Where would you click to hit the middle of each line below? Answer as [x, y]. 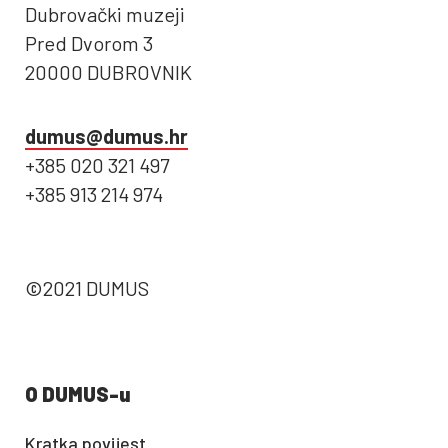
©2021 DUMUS [87, 288]
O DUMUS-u [77, 394]
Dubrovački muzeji [105, 14]
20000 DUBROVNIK [108, 72]
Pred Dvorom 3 [89, 43]
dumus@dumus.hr [106, 136]
